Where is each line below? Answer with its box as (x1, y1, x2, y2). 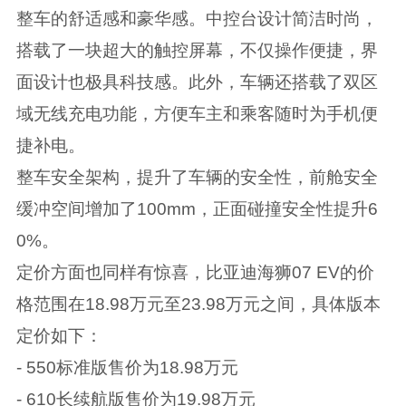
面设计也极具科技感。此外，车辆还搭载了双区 (15, 72, 378, 92)
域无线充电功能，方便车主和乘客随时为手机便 (15, 104, 378, 124)
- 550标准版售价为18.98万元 (15, 358, 238, 378)
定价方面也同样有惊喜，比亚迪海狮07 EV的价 (15, 263, 374, 283)
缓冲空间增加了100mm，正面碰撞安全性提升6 (15, 199, 378, 219)
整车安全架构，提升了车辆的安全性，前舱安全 (15, 168, 378, 188)
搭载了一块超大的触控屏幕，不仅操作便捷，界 (15, 41, 378, 61)
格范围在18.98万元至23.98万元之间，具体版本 (15, 295, 381, 314)
